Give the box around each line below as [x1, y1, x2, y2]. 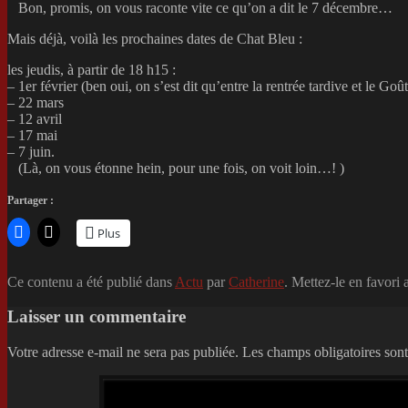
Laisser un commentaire [7, 307, 186, 327]
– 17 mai [7, 127, 57, 143]
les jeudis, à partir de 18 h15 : [7, 61, 176, 77]
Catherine [229, 273, 284, 290]
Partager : [7, 193, 54, 207]
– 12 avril [7, 110, 62, 127]
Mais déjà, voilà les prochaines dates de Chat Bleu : [7, 30, 302, 46]
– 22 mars [7, 94, 64, 110]
